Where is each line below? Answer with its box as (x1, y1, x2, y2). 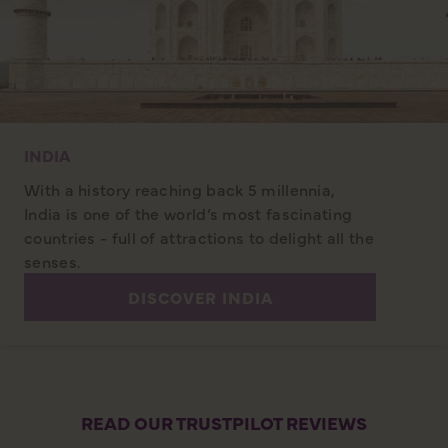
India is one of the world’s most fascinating (24, 202, 353, 225)
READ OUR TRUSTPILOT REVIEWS (81, 410, 367, 436)
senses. (24, 250, 81, 273)
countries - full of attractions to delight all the (24, 226, 374, 249)
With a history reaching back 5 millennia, (24, 178, 336, 201)
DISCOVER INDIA (127, 286, 273, 309)
